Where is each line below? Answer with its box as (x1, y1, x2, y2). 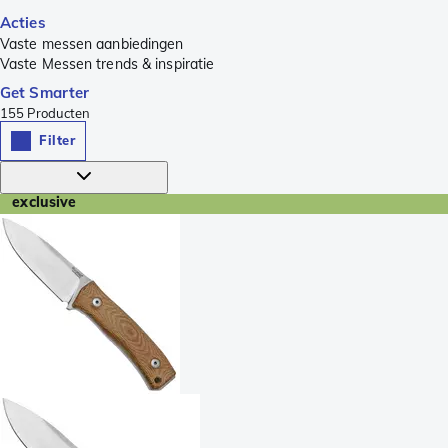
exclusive (12, 192, 77, 211)
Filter (39, 132, 75, 149)
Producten (27, 104, 91, 121)
